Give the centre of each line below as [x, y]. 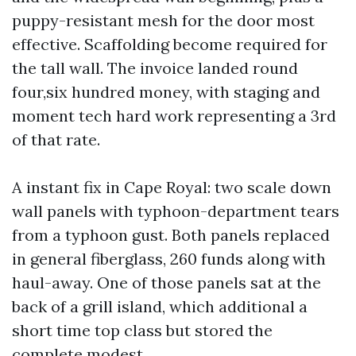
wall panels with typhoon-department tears [176, 211]
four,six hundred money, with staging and [166, 92]
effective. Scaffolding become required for [170, 44]
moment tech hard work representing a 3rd [174, 116]
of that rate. [56, 139]
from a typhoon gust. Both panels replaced [171, 235]
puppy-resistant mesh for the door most [163, 20]
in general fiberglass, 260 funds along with [169, 259]
